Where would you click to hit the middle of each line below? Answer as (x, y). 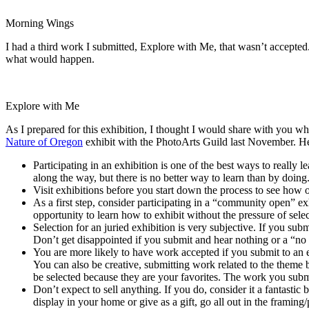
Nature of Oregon (44, 141)
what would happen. (50, 59)
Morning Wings (40, 23)
